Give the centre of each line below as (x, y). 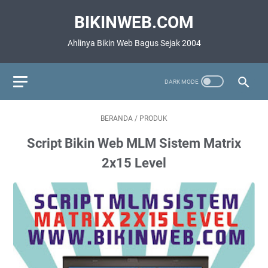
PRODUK (153, 118)
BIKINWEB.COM (134, 22)
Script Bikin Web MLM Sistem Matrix (134, 143)
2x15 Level (134, 163)
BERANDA (117, 118)
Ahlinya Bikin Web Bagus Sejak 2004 (134, 43)
